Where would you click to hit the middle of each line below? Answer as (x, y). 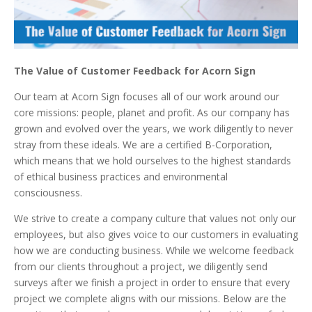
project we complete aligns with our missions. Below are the (150, 299)
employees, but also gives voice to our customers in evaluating (156, 235)
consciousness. (48, 193)
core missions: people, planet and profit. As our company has (152, 113)
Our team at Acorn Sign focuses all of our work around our (147, 97)
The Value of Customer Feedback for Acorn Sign (135, 71)
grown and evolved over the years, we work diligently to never (154, 129)
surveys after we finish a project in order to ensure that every (152, 283)
